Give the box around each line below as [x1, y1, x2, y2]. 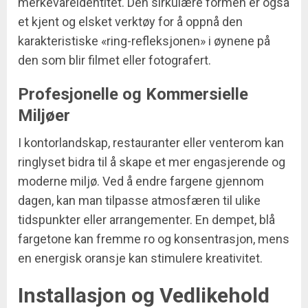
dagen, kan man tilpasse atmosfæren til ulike [18, 193, 261, 208]
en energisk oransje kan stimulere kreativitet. [18, 251, 263, 266]
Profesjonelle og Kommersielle [18, 85, 248, 104]
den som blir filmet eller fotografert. [18, 53, 211, 68]
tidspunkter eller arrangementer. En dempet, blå [18, 212, 275, 228]
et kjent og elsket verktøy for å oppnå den [18, 14, 243, 30]
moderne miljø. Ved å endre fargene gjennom [18, 174, 264, 189]
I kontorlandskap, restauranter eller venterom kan [18, 135, 284, 151]
